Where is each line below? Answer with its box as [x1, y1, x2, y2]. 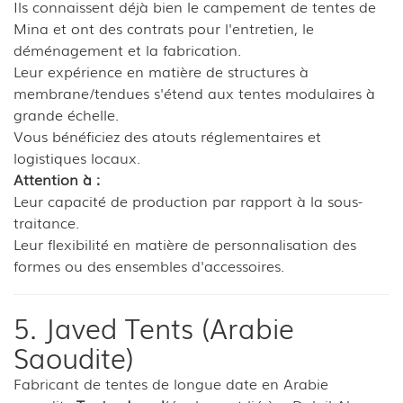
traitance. [13, 210, 79, 233]
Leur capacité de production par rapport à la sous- [13, 189, 363, 211]
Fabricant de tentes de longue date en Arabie [13, 372, 328, 394]
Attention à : [13, 167, 100, 190]
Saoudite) [13, 336, 134, 377]
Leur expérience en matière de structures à [13, 59, 309, 82]
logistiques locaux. [13, 146, 140, 168]
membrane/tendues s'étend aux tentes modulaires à [13, 81, 375, 103]
